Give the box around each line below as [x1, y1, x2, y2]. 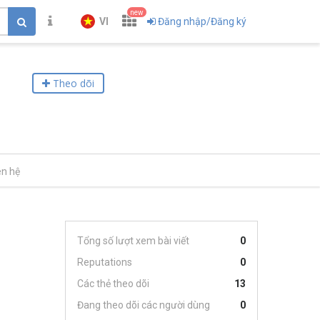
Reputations [77, 256, 132, 268]
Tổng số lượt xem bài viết [77, 235, 189, 246]
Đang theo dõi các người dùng [77, 299, 210, 311]
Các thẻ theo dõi [77, 278, 149, 289]
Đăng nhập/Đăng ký [158, 16, 246, 27]
